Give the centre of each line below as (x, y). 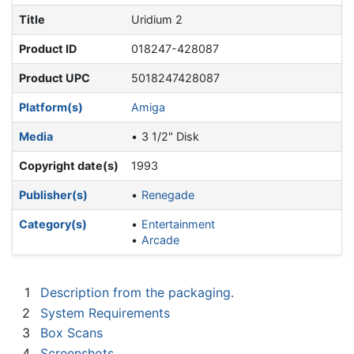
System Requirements (105, 313)
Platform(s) (51, 107)
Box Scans (72, 333)
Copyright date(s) (69, 166)
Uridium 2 (157, 20)
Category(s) (53, 224)
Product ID (48, 49)
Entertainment (179, 224)
